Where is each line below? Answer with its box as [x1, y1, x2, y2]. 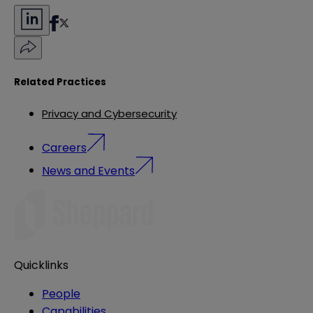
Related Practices [14, 75, 106, 89]
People [42, 286, 80, 303]
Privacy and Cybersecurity [42, 106, 177, 122]
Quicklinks [14, 257, 68, 274]
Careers [42, 139, 87, 156]
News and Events [42, 162, 135, 179]
